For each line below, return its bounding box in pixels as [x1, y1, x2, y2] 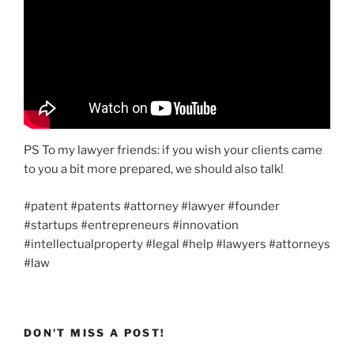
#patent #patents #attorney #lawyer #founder [24, 198, 280, 213]
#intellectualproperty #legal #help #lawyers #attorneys [24, 236, 330, 251]
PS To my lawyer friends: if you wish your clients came [24, 143, 322, 158]
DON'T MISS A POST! [24, 326, 166, 340]
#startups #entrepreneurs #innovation [24, 217, 239, 232]
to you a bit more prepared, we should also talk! [24, 162, 284, 177]
